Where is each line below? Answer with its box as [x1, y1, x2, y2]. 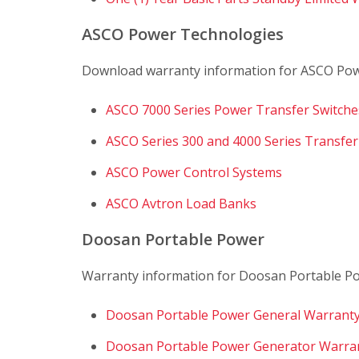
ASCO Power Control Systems [106, 163, 282, 181]
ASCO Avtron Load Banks [106, 194, 256, 212]
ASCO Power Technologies [82, 22, 284, 45]
